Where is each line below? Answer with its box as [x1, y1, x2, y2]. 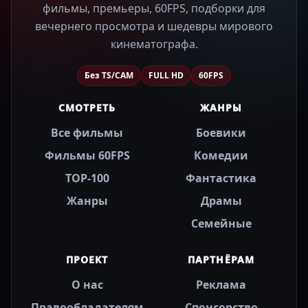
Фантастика [186, 170, 256, 186]
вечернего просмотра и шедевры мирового [35, 19, 273, 34]
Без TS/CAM [85, 69, 133, 82]
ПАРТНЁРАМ [187, 253, 255, 267]
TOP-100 [65, 170, 109, 186]
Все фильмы [51, 125, 123, 141]
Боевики [196, 125, 246, 141]
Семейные [190, 216, 252, 232]
